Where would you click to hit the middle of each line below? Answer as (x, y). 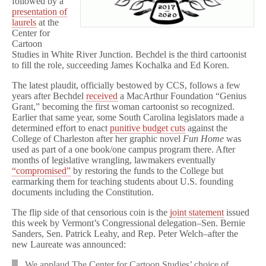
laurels (24, 22)
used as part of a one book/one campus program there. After (123, 149)
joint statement (197, 212)
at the (47, 22)
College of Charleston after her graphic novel (97, 139)
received (102, 96)
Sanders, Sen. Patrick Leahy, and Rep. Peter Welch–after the (125, 234)
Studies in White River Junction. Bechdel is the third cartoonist (129, 54)
